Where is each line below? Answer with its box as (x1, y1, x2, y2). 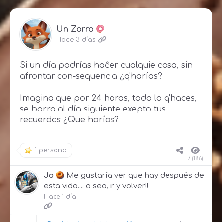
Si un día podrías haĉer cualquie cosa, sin (20, 60, 193, 70)
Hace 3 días (56, 36, 96, 43)
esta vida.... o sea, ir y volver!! (44, 181, 148, 190)
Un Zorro (56, 24, 94, 34)
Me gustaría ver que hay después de (66, 171, 204, 180)
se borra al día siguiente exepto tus (20, 104, 166, 113)
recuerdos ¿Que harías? (20, 115, 119, 124)
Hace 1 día (44, 193, 76, 200)
